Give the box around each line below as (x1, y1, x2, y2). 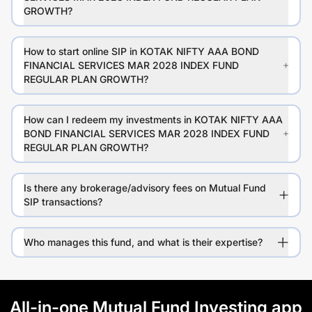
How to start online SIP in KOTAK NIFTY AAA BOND (24, 45, 259, 58)
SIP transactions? (24, 196, 102, 208)
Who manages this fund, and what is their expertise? (24, 236, 263, 249)
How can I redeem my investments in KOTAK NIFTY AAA (24, 114, 283, 126)
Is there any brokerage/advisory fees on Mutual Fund (24, 182, 266, 194)
